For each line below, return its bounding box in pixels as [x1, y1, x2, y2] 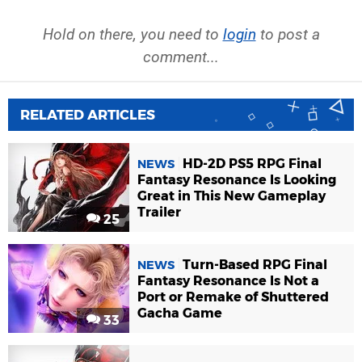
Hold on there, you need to [42, 24, 223, 44]
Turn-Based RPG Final [183, 256, 327, 272]
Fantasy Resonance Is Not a [137, 272, 319, 288]
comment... [143, 47, 219, 66]
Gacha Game [137, 305, 222, 321]
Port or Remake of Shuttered [137, 288, 329, 305]
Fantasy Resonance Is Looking [137, 171, 336, 187]
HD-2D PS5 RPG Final [183, 155, 322, 171]
